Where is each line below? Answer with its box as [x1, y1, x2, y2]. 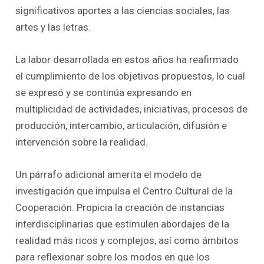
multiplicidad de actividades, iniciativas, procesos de [15, 103, 248, 115]
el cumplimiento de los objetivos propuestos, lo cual [15, 70, 246, 82]
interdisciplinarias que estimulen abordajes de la [15, 218, 230, 230]
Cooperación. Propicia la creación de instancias [15, 202, 225, 214]
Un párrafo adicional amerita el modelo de [15, 169, 202, 181]
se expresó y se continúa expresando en [15, 86, 192, 98]
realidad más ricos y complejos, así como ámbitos [15, 235, 239, 247]
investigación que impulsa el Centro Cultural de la [15, 185, 233, 197]
